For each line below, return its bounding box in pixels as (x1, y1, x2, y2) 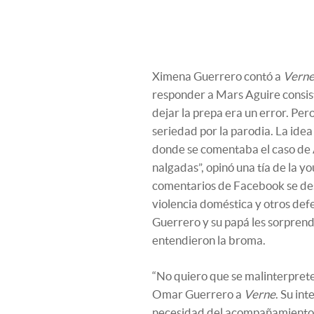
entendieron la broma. (152, 233, 266, 247)
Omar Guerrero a (152, 287, 244, 301)
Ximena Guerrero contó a (152, 69, 283, 83)
